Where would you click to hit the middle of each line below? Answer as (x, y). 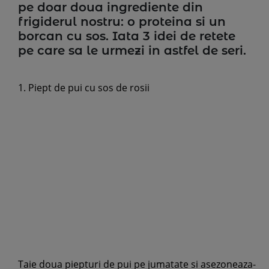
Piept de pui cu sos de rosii (89, 88)
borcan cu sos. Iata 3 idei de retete (127, 36)
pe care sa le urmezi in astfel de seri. (132, 50)
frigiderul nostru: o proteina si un (122, 22)
